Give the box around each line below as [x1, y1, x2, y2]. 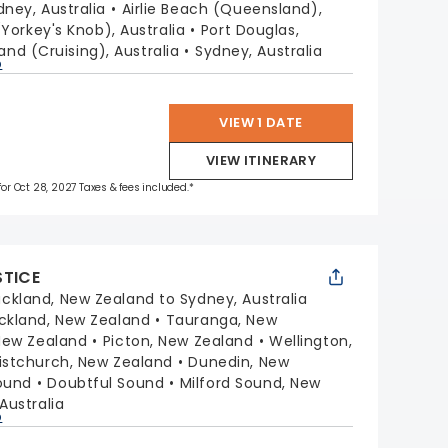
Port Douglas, [200, 20, 300, 40]
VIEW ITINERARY [205, 151, 317, 170]
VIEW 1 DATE [219, 113, 303, 132]
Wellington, [269, 331, 353, 351]
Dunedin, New [188, 352, 290, 372]
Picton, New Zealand [102, 331, 254, 351]
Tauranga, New [165, 310, 278, 330]
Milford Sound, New [179, 373, 321, 393]
